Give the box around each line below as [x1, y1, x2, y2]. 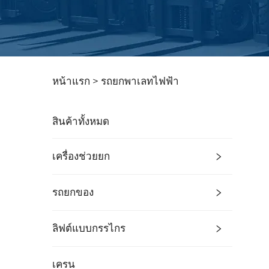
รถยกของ [52, 186, 94, 199]
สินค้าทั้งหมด [52, 115, 109, 128]
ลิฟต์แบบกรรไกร [52, 222, 125, 235]
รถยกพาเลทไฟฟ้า [101, 75, 179, 88]
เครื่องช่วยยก [52, 150, 110, 163]
